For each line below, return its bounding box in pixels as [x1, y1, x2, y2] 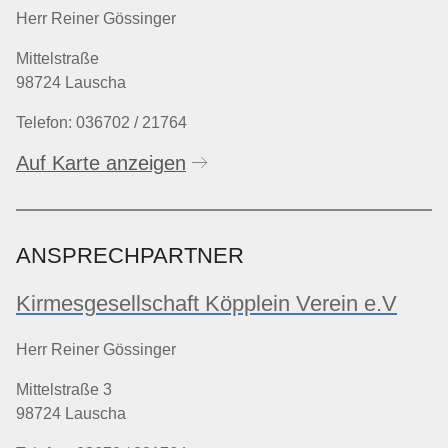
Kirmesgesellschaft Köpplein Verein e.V [16, 290, 397, 316]
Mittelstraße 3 [16, 381, 112, 399]
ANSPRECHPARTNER [16, 243, 244, 269]
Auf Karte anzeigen [16, 152, 186, 175]
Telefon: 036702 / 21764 [16, 114, 187, 132]
